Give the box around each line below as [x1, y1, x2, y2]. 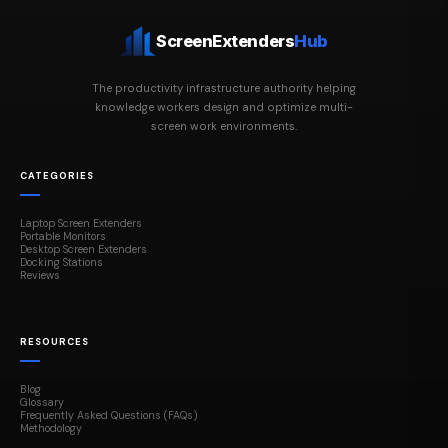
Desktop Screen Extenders [20, 242, 147, 257]
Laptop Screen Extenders [20, 216, 142, 231]
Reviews [20, 268, 60, 283]
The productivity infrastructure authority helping [92, 81, 356, 96]
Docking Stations [20, 255, 103, 270]
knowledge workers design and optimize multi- [95, 100, 353, 115]
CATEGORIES [20, 170, 94, 183]
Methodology [20, 420, 82, 435]
